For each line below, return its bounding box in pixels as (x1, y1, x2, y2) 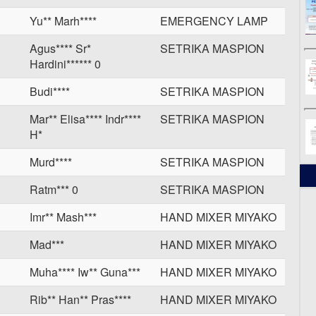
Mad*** (30, 236, 64, 253)
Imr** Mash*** (30, 209, 97, 225)
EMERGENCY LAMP (160, 13, 268, 29)
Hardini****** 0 (30, 56, 101, 72)
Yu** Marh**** (30, 13, 97, 29)
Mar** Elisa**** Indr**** (30, 111, 141, 127)
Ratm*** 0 (30, 181, 78, 197)
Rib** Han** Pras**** (30, 291, 131, 308)
